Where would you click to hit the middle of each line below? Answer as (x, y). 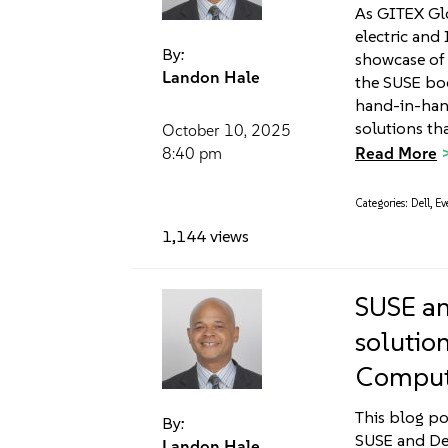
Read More (396, 153)
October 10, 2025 (226, 131)
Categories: (382, 203)
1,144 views (205, 236)
